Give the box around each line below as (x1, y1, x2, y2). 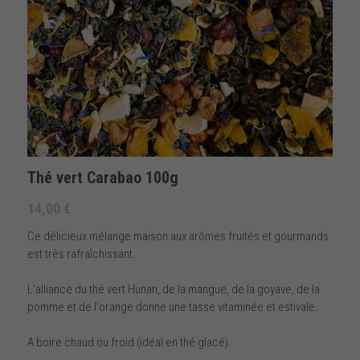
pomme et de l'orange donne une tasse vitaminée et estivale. (27, 300, 318, 314)
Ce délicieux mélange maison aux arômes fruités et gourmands (27, 229, 329, 243)
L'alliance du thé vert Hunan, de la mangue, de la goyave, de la (27, 282, 320, 297)
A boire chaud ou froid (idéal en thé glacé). (27, 335, 231, 350)
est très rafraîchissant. (27, 247, 136, 261)
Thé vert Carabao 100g (27, 168, 178, 187)
